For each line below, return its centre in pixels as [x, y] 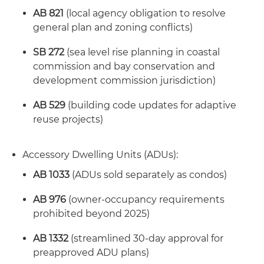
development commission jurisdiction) [124, 80]
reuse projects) [68, 119]
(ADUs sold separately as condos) [149, 175]
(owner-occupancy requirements [146, 199]
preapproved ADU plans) [91, 253]
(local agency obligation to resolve [146, 13]
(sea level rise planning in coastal [143, 52]
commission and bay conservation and [124, 66]
